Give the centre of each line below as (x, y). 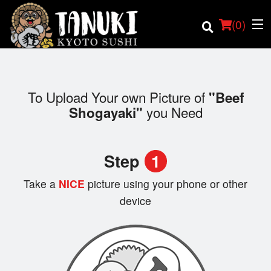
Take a (40, 184)
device (135, 201)
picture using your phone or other (168, 184)
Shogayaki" (106, 113)
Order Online (35, 112)
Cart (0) (54, 232)
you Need (172, 112)
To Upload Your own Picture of (118, 97)
